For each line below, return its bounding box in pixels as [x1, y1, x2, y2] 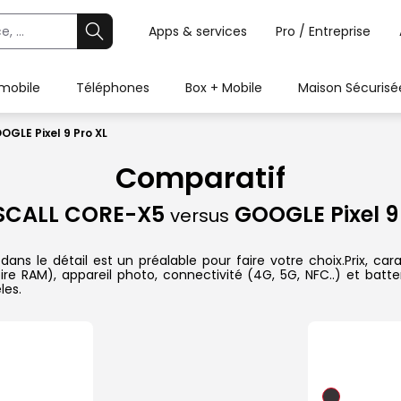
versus [169, 203, 229, 229]
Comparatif [115, 158, 286, 199]
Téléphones [76, 79, 149, 97]
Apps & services [149, 22, 247, 40]
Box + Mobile [185, 79, 262, 97]
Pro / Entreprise [276, 22, 371, 40]
